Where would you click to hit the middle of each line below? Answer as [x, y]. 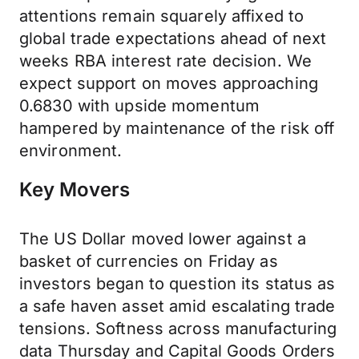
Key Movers [75, 190]
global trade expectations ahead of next [173, 38]
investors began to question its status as [177, 284]
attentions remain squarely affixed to [162, 16]
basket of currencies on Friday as [149, 261]
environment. [71, 151]
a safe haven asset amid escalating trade [177, 306]
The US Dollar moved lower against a [163, 239]
